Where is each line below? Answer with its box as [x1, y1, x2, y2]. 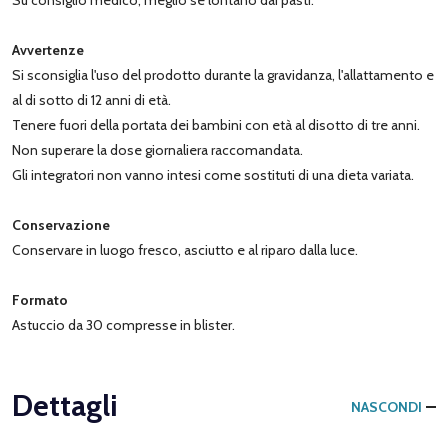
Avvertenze [12, 40, 84, 59]
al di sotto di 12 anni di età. [12, 90, 171, 109]
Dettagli [12, 386, 118, 424]
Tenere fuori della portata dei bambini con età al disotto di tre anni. [12, 115, 420, 134]
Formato [12, 290, 68, 309]
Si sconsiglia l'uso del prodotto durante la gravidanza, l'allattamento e [12, 65, 434, 84]
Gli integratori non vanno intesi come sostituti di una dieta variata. [12, 165, 414, 184]
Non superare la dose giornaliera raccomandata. [12, 140, 303, 159]
